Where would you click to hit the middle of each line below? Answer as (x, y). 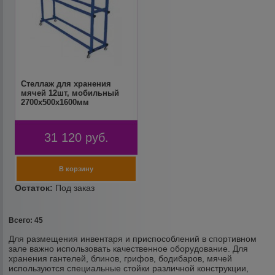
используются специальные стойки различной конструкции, (129, 268)
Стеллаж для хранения (66, 84)
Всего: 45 (26, 220)
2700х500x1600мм (55, 102)
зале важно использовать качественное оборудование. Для (129, 249)
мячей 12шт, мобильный (70, 93)
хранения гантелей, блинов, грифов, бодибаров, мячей (121, 258)
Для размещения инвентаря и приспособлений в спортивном (133, 239)
